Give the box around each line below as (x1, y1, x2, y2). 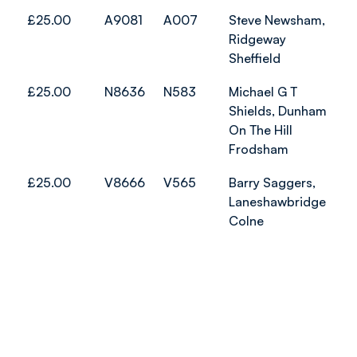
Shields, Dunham (229, 103, 327, 119)
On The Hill (229, 122, 292, 138)
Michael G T (229, 84, 297, 100)
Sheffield (229, 50, 280, 66)
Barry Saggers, (229, 175, 316, 190)
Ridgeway (229, 31, 286, 47)
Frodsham (229, 141, 288, 157)
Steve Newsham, (229, 12, 325, 28)
